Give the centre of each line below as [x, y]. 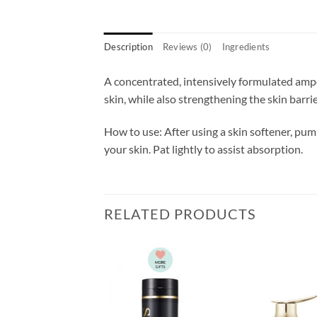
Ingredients [246, 47]
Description [128, 47]
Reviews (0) [187, 47]
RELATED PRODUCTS [180, 213]
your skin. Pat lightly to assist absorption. [203, 149]
